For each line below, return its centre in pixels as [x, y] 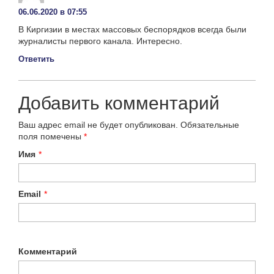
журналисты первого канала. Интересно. [100, 41]
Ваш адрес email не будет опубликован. [98, 124]
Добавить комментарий [119, 103]
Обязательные [210, 124]
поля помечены [51, 136]
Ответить [36, 59]
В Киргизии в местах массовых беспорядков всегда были [132, 29]
